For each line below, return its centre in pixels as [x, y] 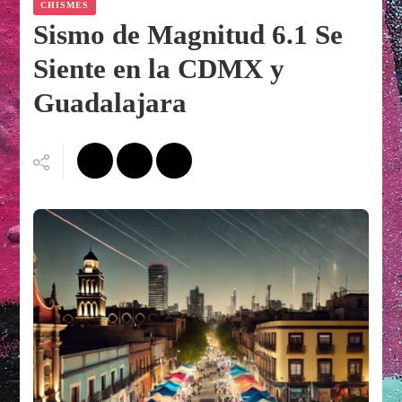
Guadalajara [110, 103]
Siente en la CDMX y [159, 69]
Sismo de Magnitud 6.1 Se [188, 35]
